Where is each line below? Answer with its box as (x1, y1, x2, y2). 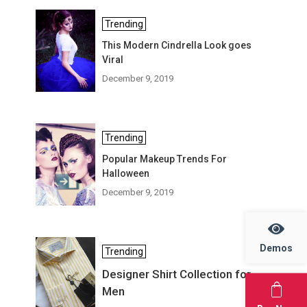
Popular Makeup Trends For (102, 153, 228, 164)
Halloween (102, 168, 150, 179)
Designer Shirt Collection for (102, 267, 251, 281)
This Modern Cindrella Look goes (102, 40, 252, 51)
